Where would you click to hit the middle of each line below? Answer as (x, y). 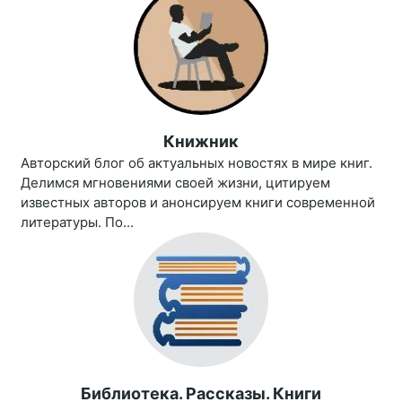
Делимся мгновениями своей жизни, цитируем (175, 183)
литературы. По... (77, 223)
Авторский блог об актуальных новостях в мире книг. (197, 163)
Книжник (201, 142)
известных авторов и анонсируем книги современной (198, 203)
